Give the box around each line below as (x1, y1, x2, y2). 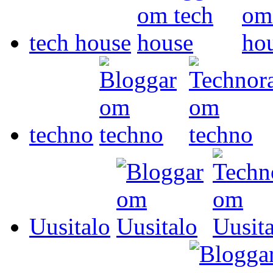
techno (29, 121, 93, 147)
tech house (29, 29, 131, 55)
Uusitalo (29, 213, 110, 239)
